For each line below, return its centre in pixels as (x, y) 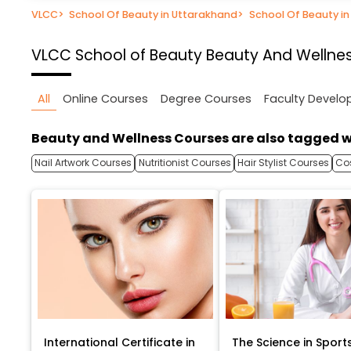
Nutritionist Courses (185, 163)
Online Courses (105, 99)
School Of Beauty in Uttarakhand (154, 14)
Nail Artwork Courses (83, 163)
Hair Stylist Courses (283, 163)
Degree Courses (206, 99)
